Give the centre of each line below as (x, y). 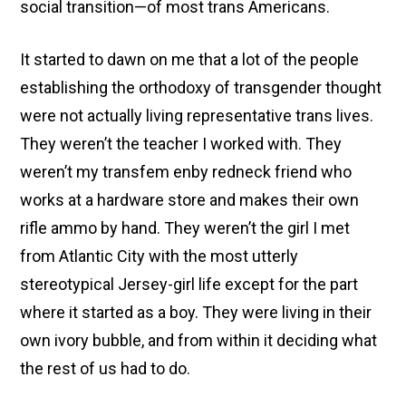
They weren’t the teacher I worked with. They (181, 144)
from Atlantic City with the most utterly (159, 256)
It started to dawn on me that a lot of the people (190, 59)
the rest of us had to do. (106, 368)
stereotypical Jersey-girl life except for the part (189, 284)
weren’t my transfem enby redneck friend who (186, 172)
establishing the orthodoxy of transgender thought (201, 87)
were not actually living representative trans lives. (197, 116)
